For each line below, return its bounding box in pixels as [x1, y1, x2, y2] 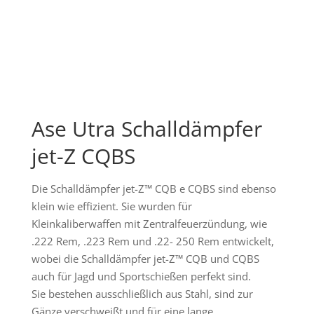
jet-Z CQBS [31, 142, 135, 171]
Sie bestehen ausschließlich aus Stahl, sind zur [31, 287, 253, 301]
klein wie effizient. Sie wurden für [31, 199, 192, 214]
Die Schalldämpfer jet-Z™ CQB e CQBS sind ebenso [31, 182, 276, 196]
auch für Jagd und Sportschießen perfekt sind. [31, 269, 251, 284]
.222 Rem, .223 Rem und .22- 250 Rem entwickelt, [31, 234, 274, 249]
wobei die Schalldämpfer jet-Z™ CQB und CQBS [31, 252, 259, 266]
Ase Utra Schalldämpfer [31, 114, 262, 144]
